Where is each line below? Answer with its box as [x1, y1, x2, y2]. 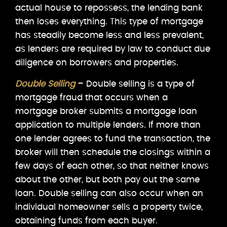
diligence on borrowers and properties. [15, 58, 178, 67]
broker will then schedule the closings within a [15, 147, 210, 157]
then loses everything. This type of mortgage [15, 17, 203, 26]
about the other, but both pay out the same [15, 175, 200, 184]
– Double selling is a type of [75, 79, 195, 88]
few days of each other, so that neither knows [15, 161, 209, 170]
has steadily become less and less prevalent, [15, 30, 204, 40]
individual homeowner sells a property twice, [15, 202, 203, 211]
